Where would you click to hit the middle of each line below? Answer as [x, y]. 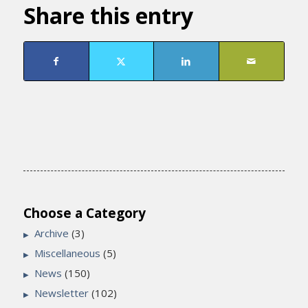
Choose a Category [84, 213]
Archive [51, 233]
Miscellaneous [67, 253]
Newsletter [61, 293]
